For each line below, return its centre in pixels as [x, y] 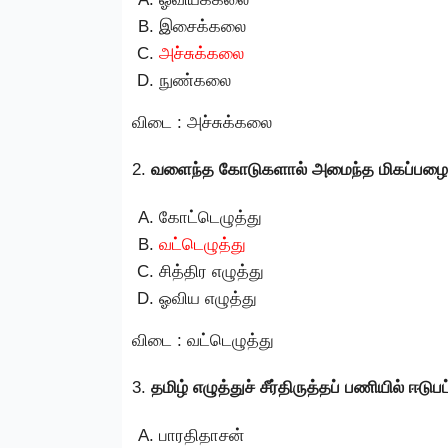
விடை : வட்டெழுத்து [203, 340]
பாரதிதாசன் [201, 435]
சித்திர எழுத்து [211, 271]
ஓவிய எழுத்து [208, 298]
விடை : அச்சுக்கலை [202, 122]
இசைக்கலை [202, 26]
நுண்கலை [195, 80]
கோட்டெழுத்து [210, 217]
